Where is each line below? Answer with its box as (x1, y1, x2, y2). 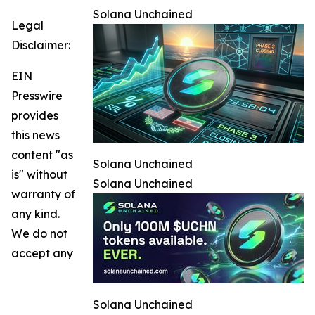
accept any (11, 246, 73, 261)
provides (11, 108, 58, 123)
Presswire (11, 89, 63, 103)
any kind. (11, 207, 60, 221)
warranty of (11, 187, 75, 202)
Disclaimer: (11, 38, 70, 53)
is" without (11, 167, 67, 182)
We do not (11, 226, 67, 241)
